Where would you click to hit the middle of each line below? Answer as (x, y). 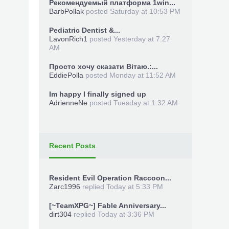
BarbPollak (66, 11)
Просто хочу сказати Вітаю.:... (104, 66)
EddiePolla (66, 75)
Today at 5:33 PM (135, 187)
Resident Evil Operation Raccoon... (110, 178)
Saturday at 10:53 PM (145, 11)
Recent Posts (72, 146)
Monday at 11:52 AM (143, 75)
